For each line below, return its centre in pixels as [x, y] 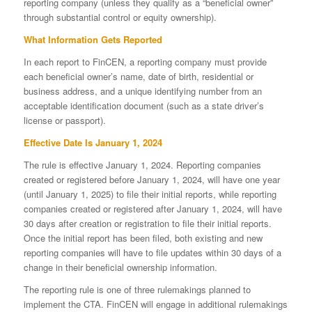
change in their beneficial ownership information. [120, 267]
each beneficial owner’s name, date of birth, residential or [138, 76]
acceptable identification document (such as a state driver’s [143, 105]
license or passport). [64, 120]
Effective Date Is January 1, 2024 [93, 142]
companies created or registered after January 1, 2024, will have [153, 208]
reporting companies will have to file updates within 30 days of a [152, 252]
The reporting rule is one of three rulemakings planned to [137, 289]
